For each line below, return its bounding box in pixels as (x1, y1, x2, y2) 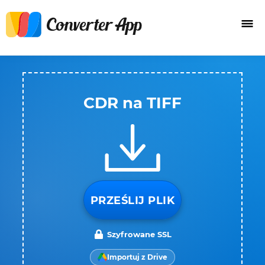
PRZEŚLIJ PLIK (90, 194, 175, 207)
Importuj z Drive (107, 253, 167, 261)
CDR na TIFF (83, 93, 182, 112)
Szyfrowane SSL (106, 230, 172, 239)
